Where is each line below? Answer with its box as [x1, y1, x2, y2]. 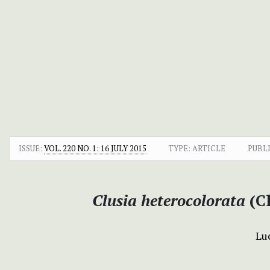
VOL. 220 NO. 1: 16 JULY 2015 [44, 142, 146, 154]
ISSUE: [19, 142, 44, 154]
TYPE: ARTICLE [168, 142, 226, 154]
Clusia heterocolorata [92, 189, 250, 210]
